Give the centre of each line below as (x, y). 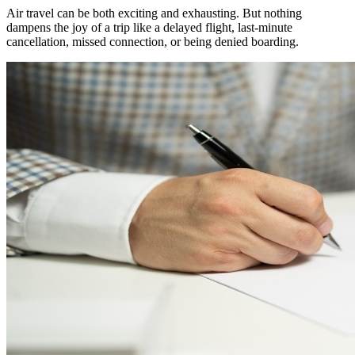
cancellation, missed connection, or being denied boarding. (153, 41)
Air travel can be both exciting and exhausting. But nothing (154, 13)
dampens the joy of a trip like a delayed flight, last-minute (149, 27)
